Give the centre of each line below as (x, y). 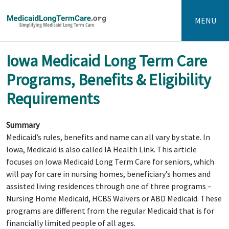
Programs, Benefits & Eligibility (109, 80)
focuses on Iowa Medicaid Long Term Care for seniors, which (110, 162)
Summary (23, 125)
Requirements (53, 99)
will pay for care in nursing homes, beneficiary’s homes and (108, 174)
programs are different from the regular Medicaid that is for (110, 211)
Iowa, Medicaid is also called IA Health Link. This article (101, 149)
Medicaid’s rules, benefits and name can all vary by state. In (108, 137)
